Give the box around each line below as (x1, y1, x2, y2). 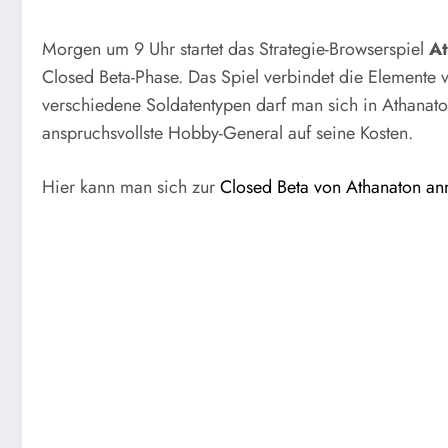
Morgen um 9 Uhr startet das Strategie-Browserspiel (42, 35, 429, 62)
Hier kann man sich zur (42, 173, 220, 200)
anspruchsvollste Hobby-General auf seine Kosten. (42, 119, 413, 146)
